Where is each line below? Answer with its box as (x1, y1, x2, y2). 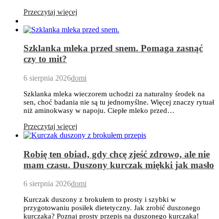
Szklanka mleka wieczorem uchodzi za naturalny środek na (23, 89, 205, 98)
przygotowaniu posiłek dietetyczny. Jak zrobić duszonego (23, 204, 200, 212)
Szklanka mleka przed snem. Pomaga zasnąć (23, 43, 203, 54)
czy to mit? (23, 54, 67, 65)
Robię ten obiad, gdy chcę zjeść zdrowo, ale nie (23, 149, 210, 159)
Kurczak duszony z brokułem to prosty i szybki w (23, 196, 176, 204)
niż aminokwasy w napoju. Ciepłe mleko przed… (23, 106, 175, 114)
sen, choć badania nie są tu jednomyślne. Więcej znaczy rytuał (23, 98, 214, 106)
